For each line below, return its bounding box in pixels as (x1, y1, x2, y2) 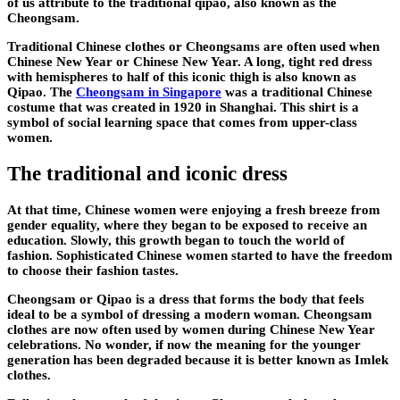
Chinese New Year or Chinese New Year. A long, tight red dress (7, 54, 372, 70)
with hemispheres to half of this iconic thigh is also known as (7, 70, 356, 85)
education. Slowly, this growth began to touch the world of (7, 232, 345, 247)
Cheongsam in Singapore (76, 85, 221, 100)
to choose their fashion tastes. (7, 262, 179, 278)
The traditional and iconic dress (7, 162, 287, 186)
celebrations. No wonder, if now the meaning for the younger (7, 337, 361, 352)
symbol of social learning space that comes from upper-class (7, 115, 357, 130)
